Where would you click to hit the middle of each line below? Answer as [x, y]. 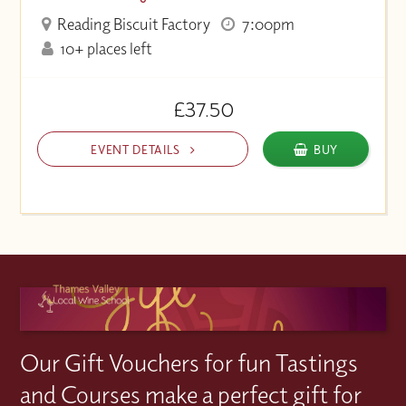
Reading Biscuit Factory [133, 24]
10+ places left [105, 49]
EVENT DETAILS [137, 149]
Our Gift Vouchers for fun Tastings [189, 363]
